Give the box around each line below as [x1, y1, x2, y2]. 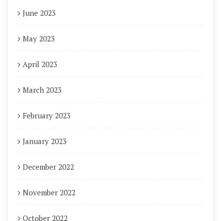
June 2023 [23, 8, 56, 18]
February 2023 [23, 110, 71, 120]
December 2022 [23, 162, 74, 172]
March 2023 [23, 85, 62, 95]
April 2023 [23, 59, 57, 69]
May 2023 [23, 34, 55, 43]
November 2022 [23, 187, 75, 197]
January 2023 [23, 136, 67, 146]
